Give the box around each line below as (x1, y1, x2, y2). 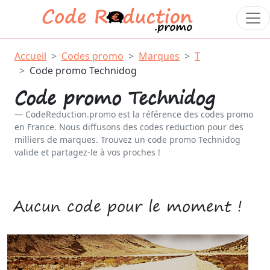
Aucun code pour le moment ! (13, 193, 242, 219)
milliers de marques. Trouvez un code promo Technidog (14, 134, 240, 145)
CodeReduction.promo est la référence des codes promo (25, 108, 253, 120)
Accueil (14, 49, 46, 63)
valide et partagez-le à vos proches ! (14, 146, 160, 158)
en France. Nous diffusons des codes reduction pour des (14, 121, 243, 133)
